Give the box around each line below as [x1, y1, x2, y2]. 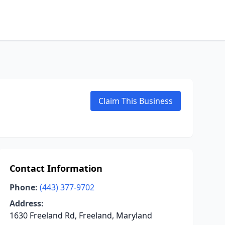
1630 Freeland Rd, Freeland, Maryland [9, 210, 152, 221]
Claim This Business [98, 95, 173, 106]
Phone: [9, 182, 38, 193]
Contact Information [9, 162, 102, 174]
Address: [9, 198, 44, 209]
